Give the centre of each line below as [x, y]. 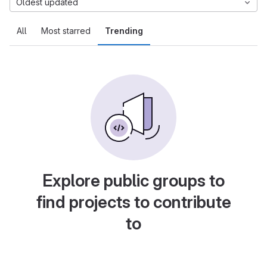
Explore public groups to [133, 181]
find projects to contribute [133, 202]
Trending [124, 31]
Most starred [66, 31]
